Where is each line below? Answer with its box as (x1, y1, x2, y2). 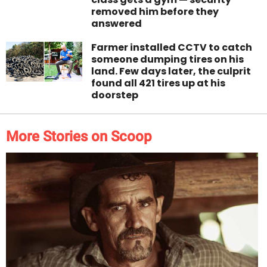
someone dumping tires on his (91, 52, 244, 67)
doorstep (91, 88, 139, 103)
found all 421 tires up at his (91, 76, 226, 91)
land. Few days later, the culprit (91, 64, 252, 79)
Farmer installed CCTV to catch (91, 41, 253, 55)
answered (91, 17, 142, 31)
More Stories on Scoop (6, 128, 152, 145)
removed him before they (91, 5, 219, 19)
